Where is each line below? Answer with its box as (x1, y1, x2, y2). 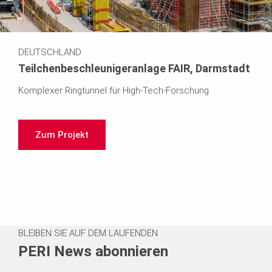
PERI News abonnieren (18, 243, 168, 260)
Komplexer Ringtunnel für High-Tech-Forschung (18, 85, 209, 97)
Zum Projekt (35, 129, 89, 141)
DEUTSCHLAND (18, 47, 81, 58)
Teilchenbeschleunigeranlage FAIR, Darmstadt (18, 62, 250, 75)
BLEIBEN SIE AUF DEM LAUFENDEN (18, 228, 158, 239)
